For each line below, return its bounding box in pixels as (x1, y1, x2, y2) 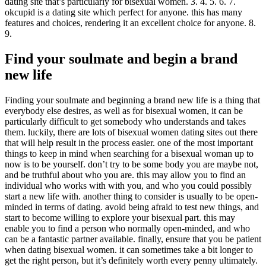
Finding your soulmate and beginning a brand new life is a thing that (5, 94, 260, 105)
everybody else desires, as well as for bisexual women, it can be (5, 105, 243, 116)
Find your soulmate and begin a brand (5, 50, 237, 66)
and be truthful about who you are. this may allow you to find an (5, 169, 246, 180)
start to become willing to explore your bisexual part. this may (5, 212, 235, 223)
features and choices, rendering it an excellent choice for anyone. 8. (5, 17, 256, 28)
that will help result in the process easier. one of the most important (5, 137, 253, 148)
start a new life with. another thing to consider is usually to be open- (5, 191, 258, 201)
